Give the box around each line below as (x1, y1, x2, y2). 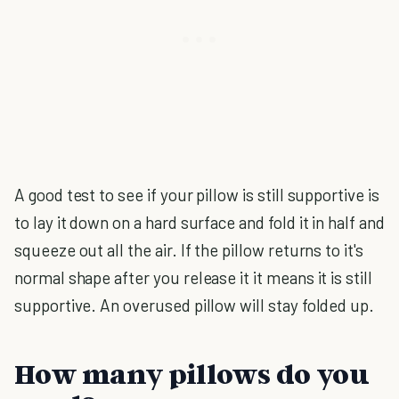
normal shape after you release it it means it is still (14, 267, 372, 288)
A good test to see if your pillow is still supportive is (14, 184, 379, 205)
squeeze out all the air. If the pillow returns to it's (14, 240, 363, 260)
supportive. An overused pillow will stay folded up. (14, 295, 375, 315)
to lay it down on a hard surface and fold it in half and (14, 212, 385, 232)
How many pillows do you (14, 356, 369, 390)
